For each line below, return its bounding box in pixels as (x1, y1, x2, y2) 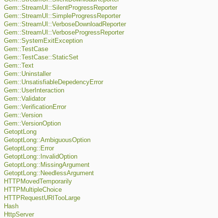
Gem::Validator (4, 95, 46, 103)
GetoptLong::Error (4, 145, 54, 152)
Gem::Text (4, 62, 34, 70)
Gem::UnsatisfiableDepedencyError (4, 79, 103, 86)
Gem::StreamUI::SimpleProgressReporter (4, 13, 121, 20)
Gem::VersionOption (4, 120, 61, 127)
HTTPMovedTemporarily (4, 178, 72, 185)
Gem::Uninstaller (4, 71, 51, 78)
